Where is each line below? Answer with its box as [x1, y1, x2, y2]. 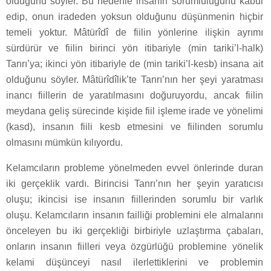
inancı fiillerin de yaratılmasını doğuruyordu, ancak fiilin [6, 90, 263, 100]
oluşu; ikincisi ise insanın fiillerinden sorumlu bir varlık [6, 194, 263, 204]
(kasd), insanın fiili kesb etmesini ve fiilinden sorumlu [6, 121, 263, 132]
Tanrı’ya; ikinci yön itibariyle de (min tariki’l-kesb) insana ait [6, 58, 263, 69]
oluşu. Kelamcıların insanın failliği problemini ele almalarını [6, 209, 263, 220]
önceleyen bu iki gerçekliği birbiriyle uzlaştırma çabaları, [6, 225, 263, 236]
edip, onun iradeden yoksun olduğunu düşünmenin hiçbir [6, 11, 263, 22]
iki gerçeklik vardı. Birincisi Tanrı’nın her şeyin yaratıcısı [6, 178, 263, 189]
